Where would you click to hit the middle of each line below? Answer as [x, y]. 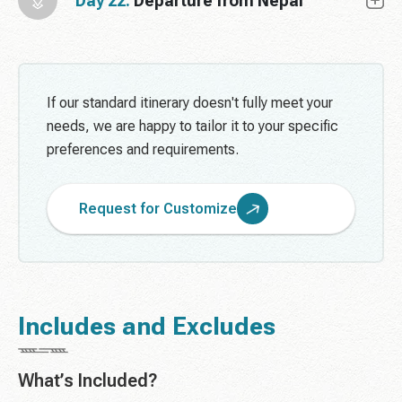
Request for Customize [158, 208]
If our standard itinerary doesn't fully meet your [190, 103]
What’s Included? [88, 381]
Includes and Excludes [147, 327]
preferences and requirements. [143, 150]
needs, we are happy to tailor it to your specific [192, 127]
